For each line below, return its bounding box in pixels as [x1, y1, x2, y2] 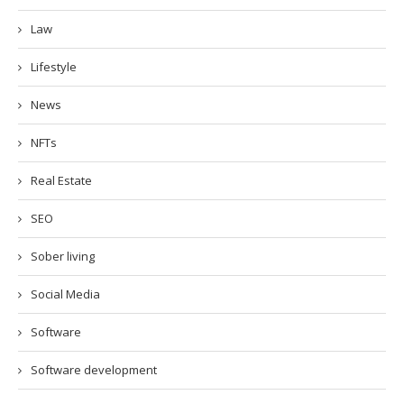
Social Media [31, 286, 100, 302]
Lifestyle [31, 59, 77, 75]
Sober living [31, 248, 95, 264]
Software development [31, 362, 157, 378]
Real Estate [31, 172, 92, 188]
